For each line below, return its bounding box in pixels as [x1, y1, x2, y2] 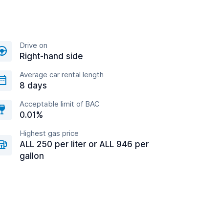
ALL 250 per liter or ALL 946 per [20, 139, 149, 149]
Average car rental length [20, 70, 104, 79]
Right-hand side [20, 51, 83, 61]
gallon [20, 151, 44, 161]
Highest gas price [20, 129, 79, 138]
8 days [20, 81, 47, 90]
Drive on [20, 41, 47, 50]
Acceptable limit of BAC [20, 99, 100, 109]
